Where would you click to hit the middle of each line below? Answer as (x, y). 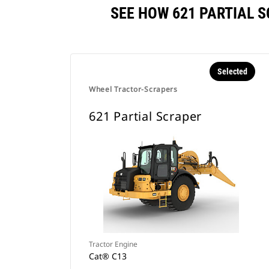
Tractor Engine (113, 244)
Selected (232, 71)
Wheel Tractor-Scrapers (133, 89)
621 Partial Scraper (146, 116)
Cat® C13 (108, 256)
